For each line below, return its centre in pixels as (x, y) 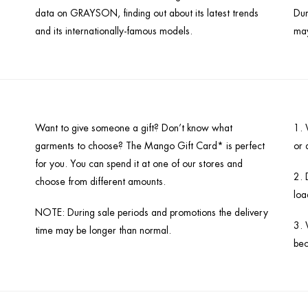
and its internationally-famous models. (113, 31)
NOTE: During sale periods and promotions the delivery (151, 212)
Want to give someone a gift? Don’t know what (133, 128)
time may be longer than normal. (103, 230)
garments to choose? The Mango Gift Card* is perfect (150, 145)
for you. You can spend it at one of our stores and (139, 163)
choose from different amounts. (100, 181)
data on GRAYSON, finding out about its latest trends (146, 13)
